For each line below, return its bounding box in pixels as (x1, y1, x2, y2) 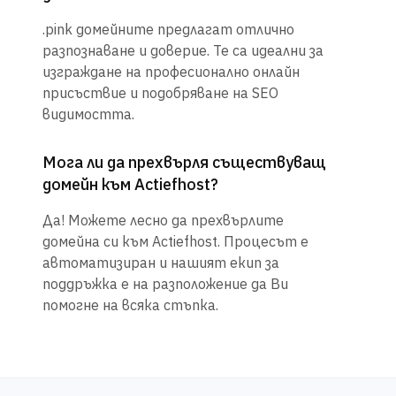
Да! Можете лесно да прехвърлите (42, 211, 284, 230)
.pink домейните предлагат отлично (42, 20, 294, 39)
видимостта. (42, 105, 134, 124)
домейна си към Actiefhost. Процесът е (42, 232, 308, 251)
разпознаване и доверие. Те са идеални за (42, 42, 324, 60)
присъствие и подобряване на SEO (42, 84, 278, 103)
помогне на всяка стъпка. (42, 296, 218, 315)
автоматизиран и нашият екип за (42, 254, 279, 272)
